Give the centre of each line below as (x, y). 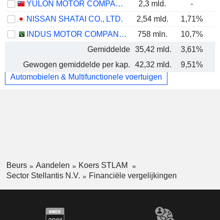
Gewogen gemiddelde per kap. (77, 65)
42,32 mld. (153, 65)
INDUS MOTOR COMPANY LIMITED (123, 34)
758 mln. (152, 34)
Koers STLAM (104, 165)
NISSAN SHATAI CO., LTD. (75, 19)
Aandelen (53, 165)
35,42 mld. (153, 49)
